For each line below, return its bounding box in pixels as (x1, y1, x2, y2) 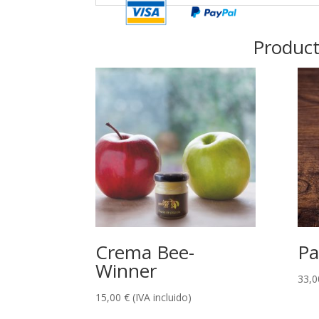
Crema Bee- (95, 239, 195, 266)
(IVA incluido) (132, 291, 192, 305)
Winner (95, 258, 157, 284)
